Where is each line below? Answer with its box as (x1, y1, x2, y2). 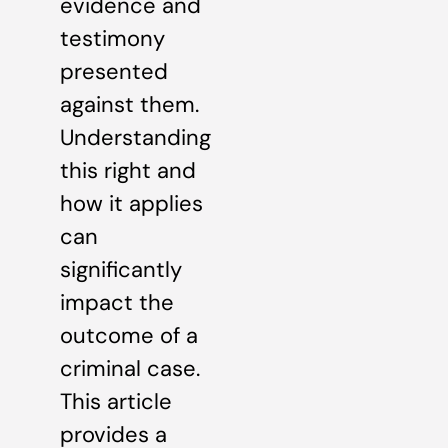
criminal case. (60, 354, 200, 384)
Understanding (60, 123, 211, 153)
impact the (60, 288, 174, 318)
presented (60, 57, 168, 87)
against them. (60, 90, 199, 120)
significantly (60, 255, 182, 285)
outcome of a (60, 321, 198, 351)
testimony (60, 24, 165, 54)
